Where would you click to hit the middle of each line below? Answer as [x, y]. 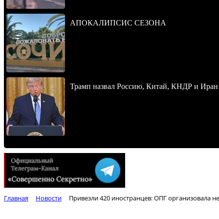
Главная [16, 198]
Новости [49, 198]
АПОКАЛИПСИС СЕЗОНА [118, 23]
